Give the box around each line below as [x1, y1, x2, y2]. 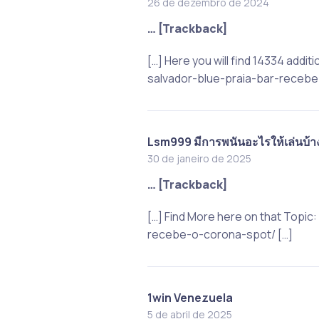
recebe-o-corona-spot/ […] [147, 226, 293, 242]
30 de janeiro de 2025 [147, 151, 251, 165]
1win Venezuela [147, 289, 233, 305]
